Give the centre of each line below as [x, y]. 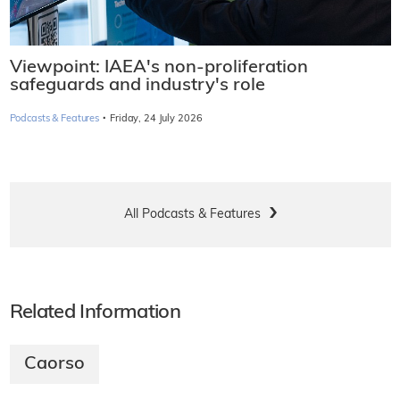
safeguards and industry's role [137, 85]
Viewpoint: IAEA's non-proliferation [158, 67]
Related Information [95, 312]
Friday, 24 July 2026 [156, 119]
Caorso [54, 364]
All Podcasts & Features [192, 214]
